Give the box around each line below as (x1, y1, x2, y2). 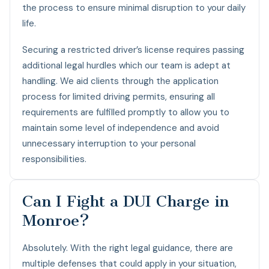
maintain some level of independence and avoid (22, 121, 219, 134)
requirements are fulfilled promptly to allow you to (22, 106, 229, 118)
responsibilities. (22, 153, 86, 165)
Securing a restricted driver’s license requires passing (22, 43, 244, 56)
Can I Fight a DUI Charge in (22, 192, 229, 211)
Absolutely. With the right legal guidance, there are (22, 241, 233, 254)
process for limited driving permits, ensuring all (22, 90, 215, 103)
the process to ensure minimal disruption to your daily (22, 1, 246, 14)
